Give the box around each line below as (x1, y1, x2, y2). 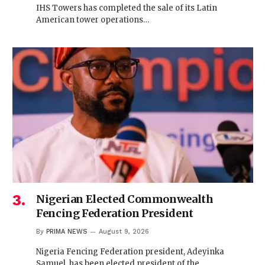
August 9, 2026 (99, 228, 149, 236)
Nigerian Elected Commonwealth (36, 192, 214, 206)
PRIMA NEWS (46, 228, 88, 236)
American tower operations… (36, 15, 149, 25)
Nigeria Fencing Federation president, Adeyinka (36, 247, 224, 257)
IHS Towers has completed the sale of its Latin (36, 3, 217, 14)
